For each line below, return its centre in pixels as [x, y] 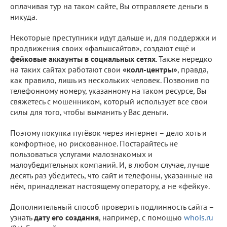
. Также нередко [184, 59]
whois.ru [199, 217]
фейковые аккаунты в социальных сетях [83, 59]
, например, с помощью [141, 217]
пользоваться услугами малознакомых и [81, 154]
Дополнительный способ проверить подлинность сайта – [112, 206]
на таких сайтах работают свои [66, 69]
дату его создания [66, 217]
